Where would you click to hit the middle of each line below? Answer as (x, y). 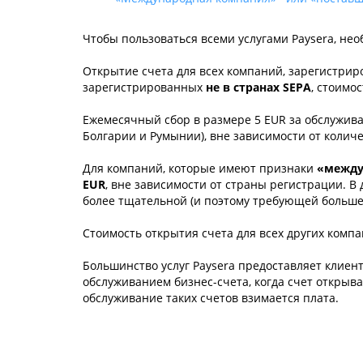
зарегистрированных (144, 87)
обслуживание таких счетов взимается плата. (211, 298)
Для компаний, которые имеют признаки (200, 168)
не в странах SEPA (258, 87)
